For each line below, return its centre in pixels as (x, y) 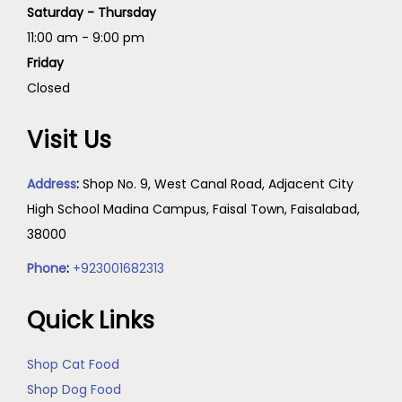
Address (52, 184)
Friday (45, 63)
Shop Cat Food (73, 364)
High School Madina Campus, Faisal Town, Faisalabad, (193, 209)
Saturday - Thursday (92, 13)
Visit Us (69, 140)
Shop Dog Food (74, 389)
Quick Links (91, 320)
